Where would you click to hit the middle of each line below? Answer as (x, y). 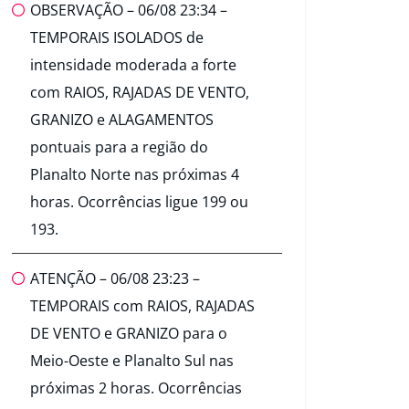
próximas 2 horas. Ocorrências (136, 388)
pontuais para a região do (119, 147)
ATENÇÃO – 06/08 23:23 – (115, 279)
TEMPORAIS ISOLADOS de (117, 38)
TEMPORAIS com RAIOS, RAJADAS (142, 306)
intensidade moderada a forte (133, 65)
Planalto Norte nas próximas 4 (135, 175)
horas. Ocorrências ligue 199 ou (139, 202)
